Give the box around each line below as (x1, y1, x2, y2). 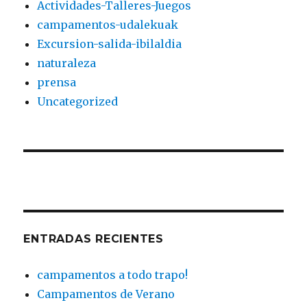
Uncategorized (37, 94, 119, 108)
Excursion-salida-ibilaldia (37, 36, 182, 51)
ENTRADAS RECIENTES (23, 232, 164, 245)
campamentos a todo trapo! (37, 267, 188, 282)
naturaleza (37, 56, 97, 70)
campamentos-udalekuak (37, 17, 179, 32)
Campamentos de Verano (37, 286, 175, 301)
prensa (37, 75, 77, 89)
